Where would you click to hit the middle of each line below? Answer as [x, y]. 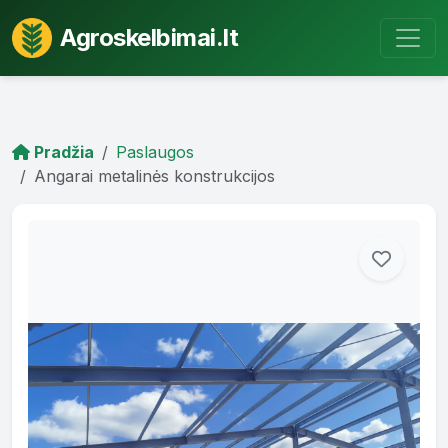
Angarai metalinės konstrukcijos [154, 175]
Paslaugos [155, 151]
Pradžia [62, 151]
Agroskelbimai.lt [149, 37]
